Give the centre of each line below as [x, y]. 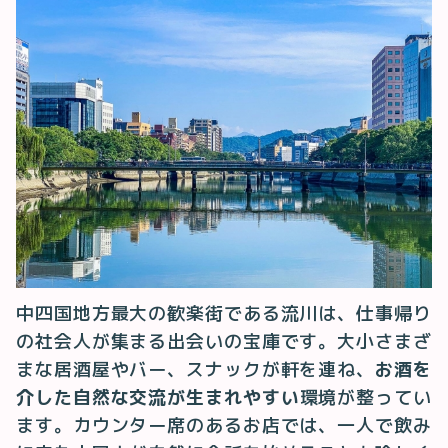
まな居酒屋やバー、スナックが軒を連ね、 [196, 370]
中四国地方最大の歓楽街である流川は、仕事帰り [224, 314]
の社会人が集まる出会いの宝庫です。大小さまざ [224, 342]
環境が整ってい [365, 398]
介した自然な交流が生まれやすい [158, 398]
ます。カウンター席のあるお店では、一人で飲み [224, 426]
